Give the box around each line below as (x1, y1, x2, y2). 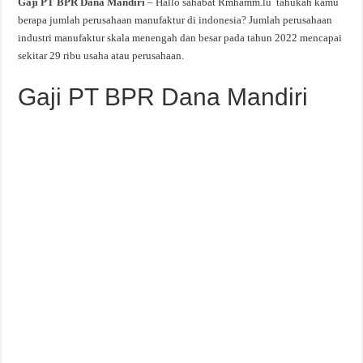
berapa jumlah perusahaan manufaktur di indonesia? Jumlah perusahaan (18, 14, 333, 26)
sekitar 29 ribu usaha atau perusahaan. (18, 49, 185, 62)
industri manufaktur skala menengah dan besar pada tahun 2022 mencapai (18, 32, 343, 44)
